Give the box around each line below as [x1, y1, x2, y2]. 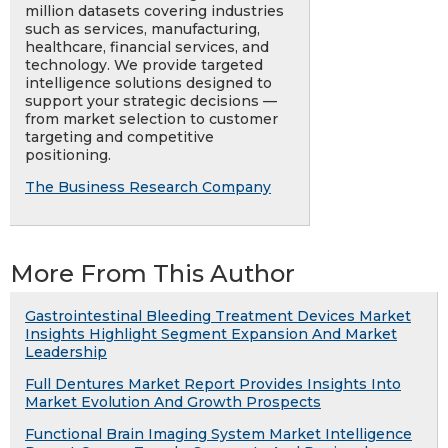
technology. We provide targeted [25, 56, 263, 75]
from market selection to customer [25, 110, 278, 129]
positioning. [25, 146, 111, 165]
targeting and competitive [25, 128, 214, 147]
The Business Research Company [25, 178, 271, 197]
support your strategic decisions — [25, 92, 277, 111]
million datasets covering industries [25, 2, 284, 21]
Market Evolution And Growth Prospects [25, 393, 321, 412]
